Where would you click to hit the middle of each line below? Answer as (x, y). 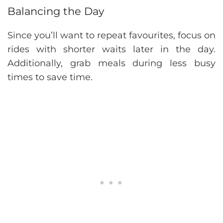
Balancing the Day (56, 11)
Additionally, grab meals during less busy (111, 63)
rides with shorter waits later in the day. (111, 50)
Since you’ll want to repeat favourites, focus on (111, 36)
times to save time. (50, 77)
